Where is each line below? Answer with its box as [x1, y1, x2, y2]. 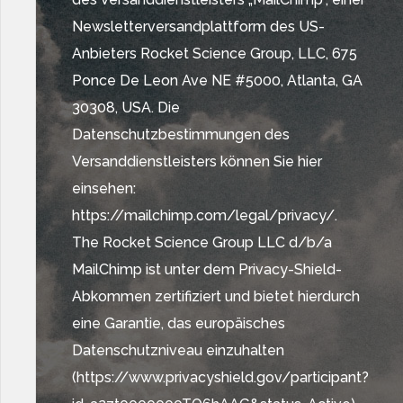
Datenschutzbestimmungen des [72, 126, 290, 143]
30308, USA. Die [72, 99, 180, 116]
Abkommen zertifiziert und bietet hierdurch [72, 288, 360, 305]
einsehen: [72, 180, 136, 197]
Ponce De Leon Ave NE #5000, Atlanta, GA [72, 72, 363, 89]
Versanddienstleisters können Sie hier [72, 153, 322, 170]
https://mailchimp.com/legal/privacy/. [72, 207, 337, 224]
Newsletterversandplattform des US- [72, 18, 325, 35]
